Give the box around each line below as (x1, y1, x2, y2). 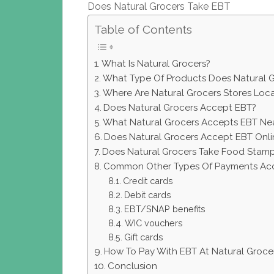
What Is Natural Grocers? (102, 58, 211, 70)
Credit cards (122, 176, 173, 187)
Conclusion (108, 261, 158, 272)
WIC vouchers (124, 218, 183, 229)
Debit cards (124, 190, 171, 201)
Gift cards (124, 232, 163, 243)
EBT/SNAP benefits (124, 204, 206, 215)
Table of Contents (94, 23, 192, 37)
